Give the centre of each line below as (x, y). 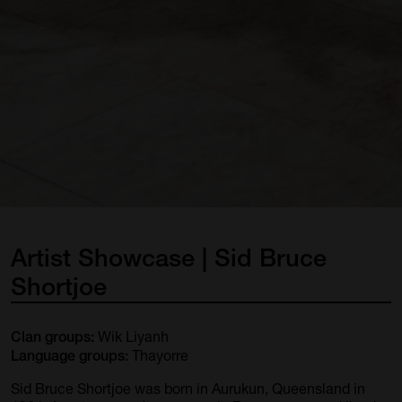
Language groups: (70, 355)
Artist (41, 257)
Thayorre (158, 354)
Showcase (136, 257)
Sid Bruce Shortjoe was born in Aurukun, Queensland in (188, 388)
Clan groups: (52, 336)
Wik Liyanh (131, 336)
